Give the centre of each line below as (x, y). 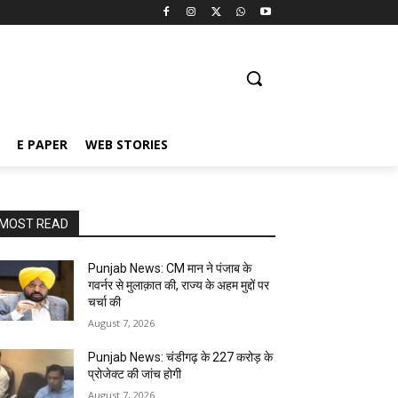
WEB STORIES (127, 144)
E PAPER (42, 144)
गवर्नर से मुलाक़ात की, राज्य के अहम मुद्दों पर (179, 285)
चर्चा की (105, 302)
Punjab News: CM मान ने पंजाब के (170, 268)
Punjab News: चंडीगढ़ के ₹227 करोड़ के (181, 357)
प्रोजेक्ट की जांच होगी (135, 374)
